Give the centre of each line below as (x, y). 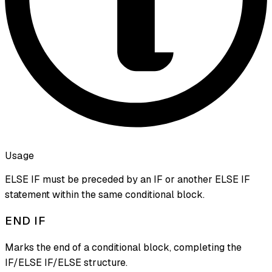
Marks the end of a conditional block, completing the (123, 248)
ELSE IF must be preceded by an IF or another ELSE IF (127, 179)
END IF (25, 221)
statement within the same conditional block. (105, 194)
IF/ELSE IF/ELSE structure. (66, 263)
